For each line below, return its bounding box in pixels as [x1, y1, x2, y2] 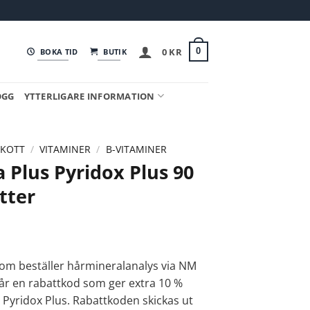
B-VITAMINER [105, 143, 167, 156]
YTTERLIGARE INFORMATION [24, 89, 155, 102]
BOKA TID [40, 46, 78, 57]
